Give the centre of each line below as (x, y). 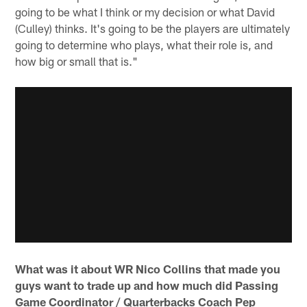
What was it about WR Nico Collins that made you (148, 269)
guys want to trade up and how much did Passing (147, 285)
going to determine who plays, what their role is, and (144, 44)
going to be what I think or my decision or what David (145, 11)
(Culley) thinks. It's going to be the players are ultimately (153, 28)
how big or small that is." (77, 61)
